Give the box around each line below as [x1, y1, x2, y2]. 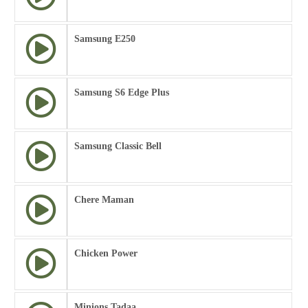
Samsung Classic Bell [74, 141, 162, 151]
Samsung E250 [74, 34, 135, 44]
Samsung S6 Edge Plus [74, 87, 169, 98]
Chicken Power [74, 248, 137, 258]
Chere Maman [74, 195, 134, 205]
